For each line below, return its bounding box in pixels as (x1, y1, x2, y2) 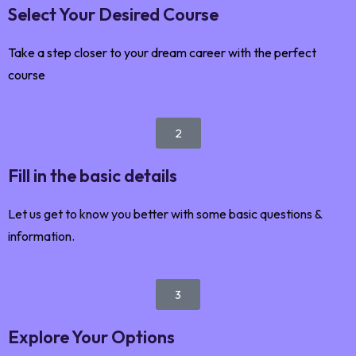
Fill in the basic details (8, 164, 177, 187)
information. (8, 227, 75, 244)
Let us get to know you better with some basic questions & (8, 205, 322, 222)
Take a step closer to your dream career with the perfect (8, 44, 316, 60)
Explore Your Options (8, 325, 175, 348)
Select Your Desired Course (8, 2, 219, 25)
